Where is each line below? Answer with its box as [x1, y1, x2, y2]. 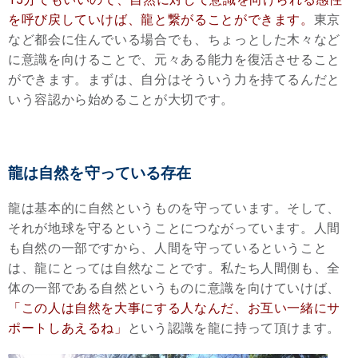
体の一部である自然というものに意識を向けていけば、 [8, 280, 341, 296]
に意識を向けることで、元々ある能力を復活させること [8, 52, 340, 68]
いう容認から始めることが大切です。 [8, 92, 234, 108]
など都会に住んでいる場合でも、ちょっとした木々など [8, 32, 340, 48]
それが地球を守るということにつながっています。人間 [8, 221, 340, 237]
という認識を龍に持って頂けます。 [127, 320, 341, 336]
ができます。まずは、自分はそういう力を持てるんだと [8, 72, 341, 88]
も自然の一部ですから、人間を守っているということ [8, 241, 328, 257]
